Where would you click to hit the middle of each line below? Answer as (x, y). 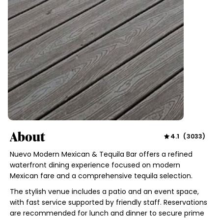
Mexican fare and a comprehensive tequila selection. (101, 176)
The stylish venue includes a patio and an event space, (104, 191)
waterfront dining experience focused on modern (95, 165)
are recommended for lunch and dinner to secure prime (107, 213)
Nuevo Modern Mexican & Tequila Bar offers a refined (101, 154)
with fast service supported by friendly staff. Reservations (108, 202)
